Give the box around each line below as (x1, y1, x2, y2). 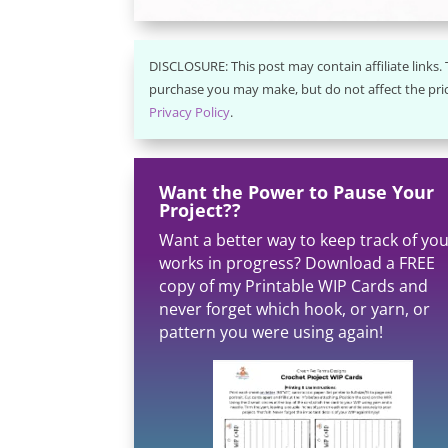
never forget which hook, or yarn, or (159, 298, 431, 321)
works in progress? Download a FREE (159, 252, 436, 275)
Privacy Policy (149, 103, 231, 122)
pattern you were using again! (159, 321, 384, 344)
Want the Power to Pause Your (159, 180, 435, 205)
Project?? (159, 198, 242, 223)
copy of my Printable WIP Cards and (159, 275, 429, 298)
